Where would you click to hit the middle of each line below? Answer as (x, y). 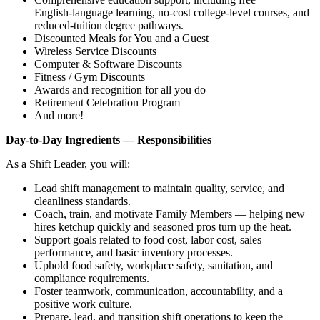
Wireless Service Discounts (95, 51)
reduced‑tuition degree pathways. (109, 25)
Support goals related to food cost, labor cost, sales (148, 239)
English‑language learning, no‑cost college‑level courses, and (172, 12)
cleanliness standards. (82, 201)
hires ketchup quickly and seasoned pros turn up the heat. (163, 226)
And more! (59, 115)
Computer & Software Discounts (108, 64)
